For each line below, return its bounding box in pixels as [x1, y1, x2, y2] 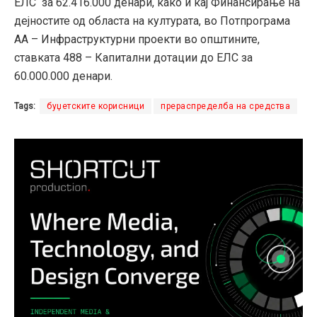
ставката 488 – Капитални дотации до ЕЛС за [14, 51, 253, 65]
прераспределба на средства [161, 101, 290, 112]
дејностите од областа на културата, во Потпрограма [14, 14, 290, 28]
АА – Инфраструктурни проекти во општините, [14, 33, 260, 47]
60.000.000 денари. [14, 69, 113, 83]
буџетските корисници [47, 101, 144, 112]
